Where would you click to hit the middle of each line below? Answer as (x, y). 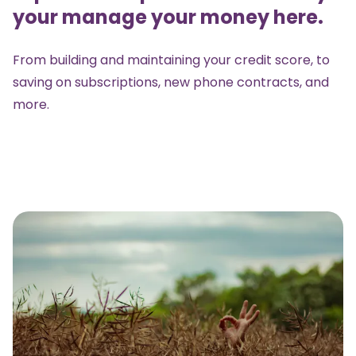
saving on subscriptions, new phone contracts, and (171, 82)
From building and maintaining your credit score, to (171, 60)
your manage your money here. (168, 17)
